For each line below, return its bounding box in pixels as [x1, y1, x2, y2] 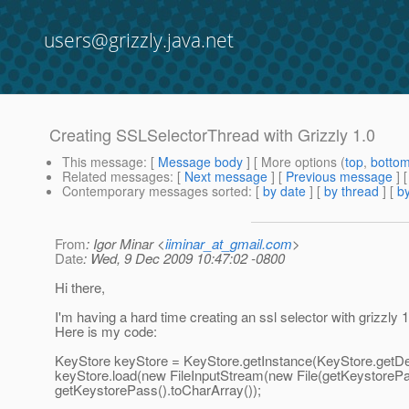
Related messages [62, 167, 170, 186]
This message [62, 152, 143, 172]
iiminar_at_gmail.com [165, 234, 292, 254]
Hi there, [55, 278, 105, 298]
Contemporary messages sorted [62, 182, 248, 201]
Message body [158, 152, 243, 172]
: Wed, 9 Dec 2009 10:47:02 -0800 [83, 248, 285, 268]
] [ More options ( [243, 152, 345, 172]
